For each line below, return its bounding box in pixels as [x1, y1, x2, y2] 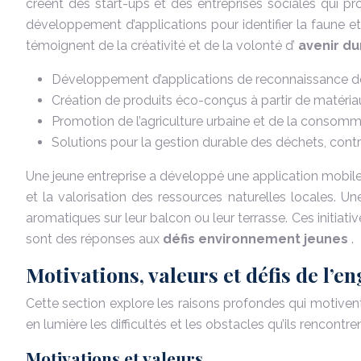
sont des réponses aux [26, 231, 163, 247]
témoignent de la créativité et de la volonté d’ [26, 38, 298, 53]
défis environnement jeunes [163, 231, 351, 247]
